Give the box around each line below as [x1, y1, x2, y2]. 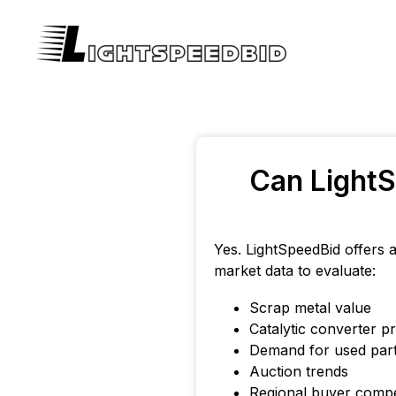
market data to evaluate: [214, 262, 376, 279]
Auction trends [249, 362, 348, 380]
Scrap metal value [249, 298, 371, 316]
